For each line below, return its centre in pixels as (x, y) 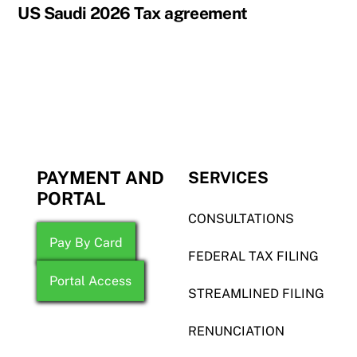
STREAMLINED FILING (256, 293)
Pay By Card (86, 242)
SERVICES (228, 178)
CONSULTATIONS (241, 219)
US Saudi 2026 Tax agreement (133, 13)
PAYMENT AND (100, 178)
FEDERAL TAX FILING (253, 257)
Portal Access (90, 280)
